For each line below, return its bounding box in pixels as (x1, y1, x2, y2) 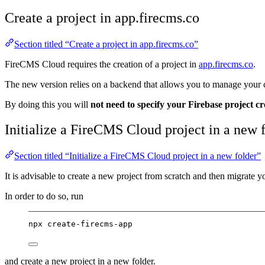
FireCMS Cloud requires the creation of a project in (5, 59, 199, 70)
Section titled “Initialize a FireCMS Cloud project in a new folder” (14, 151, 261, 161)
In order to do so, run (5, 191, 83, 202)
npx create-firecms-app (28, 219, 132, 229)
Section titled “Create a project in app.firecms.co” (14, 39, 198, 50)
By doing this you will (5, 99, 91, 110)
